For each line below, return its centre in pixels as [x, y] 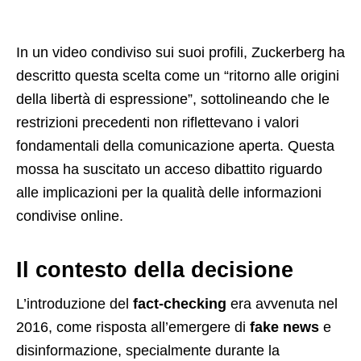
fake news [284, 328]
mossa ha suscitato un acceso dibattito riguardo [169, 170]
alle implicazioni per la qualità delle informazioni [169, 193]
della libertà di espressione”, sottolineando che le [173, 100]
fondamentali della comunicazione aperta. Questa [175, 146]
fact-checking [180, 304]
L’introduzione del [75, 304]
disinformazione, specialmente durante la [148, 351]
